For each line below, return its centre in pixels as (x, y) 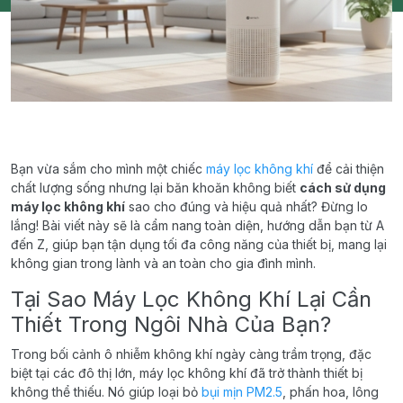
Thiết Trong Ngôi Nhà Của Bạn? (171, 325)
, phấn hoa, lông (331, 392)
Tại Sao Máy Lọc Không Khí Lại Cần (191, 300)
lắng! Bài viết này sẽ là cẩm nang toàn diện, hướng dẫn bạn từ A (197, 226)
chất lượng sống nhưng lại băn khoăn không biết (155, 188)
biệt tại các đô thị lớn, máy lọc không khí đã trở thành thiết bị (187, 373)
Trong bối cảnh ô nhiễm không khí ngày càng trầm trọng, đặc (191, 354)
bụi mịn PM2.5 (242, 392)
